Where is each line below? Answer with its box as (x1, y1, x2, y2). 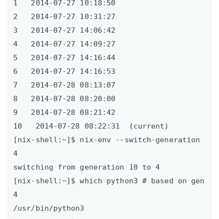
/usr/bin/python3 (13, 203, 85, 213)
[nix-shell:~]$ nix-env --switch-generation (13, 135, 200, 144)
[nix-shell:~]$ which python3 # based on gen (13, 176, 205, 185)
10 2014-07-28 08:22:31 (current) (13, 121, 169, 131)
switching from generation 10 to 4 (13, 162, 160, 172)
